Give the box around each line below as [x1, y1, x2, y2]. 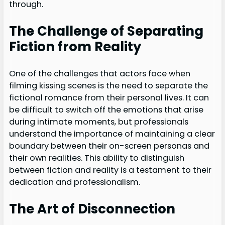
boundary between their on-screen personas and [9, 140, 209, 152]
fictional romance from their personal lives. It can [9, 91, 209, 103]
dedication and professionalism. [9, 176, 140, 188]
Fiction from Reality [9, 38, 141, 56]
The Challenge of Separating [9, 22, 203, 41]
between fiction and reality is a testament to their [9, 164, 211, 176]
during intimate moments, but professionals [9, 116, 188, 128]
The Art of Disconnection [9, 199, 175, 218]
